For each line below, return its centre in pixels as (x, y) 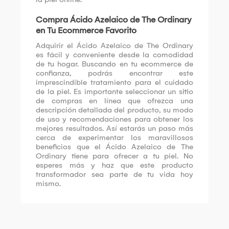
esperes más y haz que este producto (114, 165)
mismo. (49, 183)
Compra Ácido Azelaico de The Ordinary (114, 19)
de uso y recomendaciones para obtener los (114, 119)
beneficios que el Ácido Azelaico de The (114, 146)
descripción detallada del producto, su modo (114, 110)
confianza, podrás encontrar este (114, 73)
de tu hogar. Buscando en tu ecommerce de (114, 64)
